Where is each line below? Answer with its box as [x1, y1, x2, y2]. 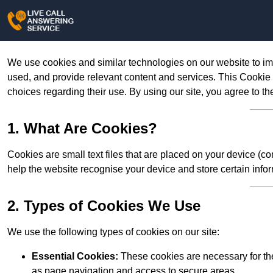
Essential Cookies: [32, 251, 118, 262]
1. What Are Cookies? [7, 120, 157, 137]
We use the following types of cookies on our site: [7, 227, 219, 238]
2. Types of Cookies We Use [7, 197, 200, 214]
